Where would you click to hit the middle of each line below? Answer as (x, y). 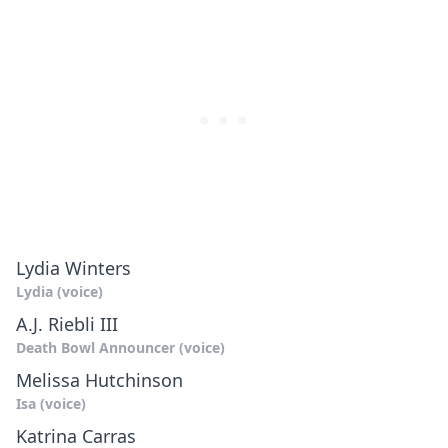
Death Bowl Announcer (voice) (120, 348)
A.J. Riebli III (67, 324)
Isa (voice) (51, 404)
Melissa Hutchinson (99, 380)
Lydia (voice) (59, 292)
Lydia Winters (73, 268)
